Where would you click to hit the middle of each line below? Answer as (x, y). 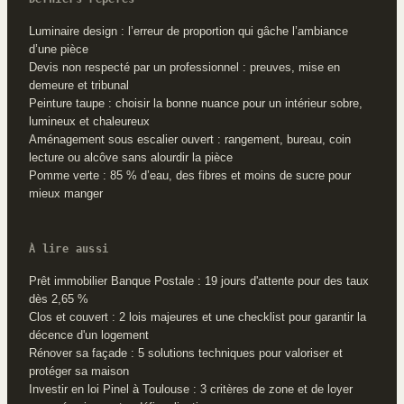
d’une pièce (59, 49)
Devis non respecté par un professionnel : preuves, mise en (184, 67)
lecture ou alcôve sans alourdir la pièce (131, 157)
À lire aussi (69, 248)
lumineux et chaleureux (89, 121)
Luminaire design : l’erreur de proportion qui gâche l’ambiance (188, 31)
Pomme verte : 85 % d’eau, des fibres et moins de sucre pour (190, 175)
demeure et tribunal (79, 85)
